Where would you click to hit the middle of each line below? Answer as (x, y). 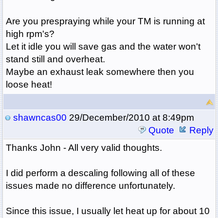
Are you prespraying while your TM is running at (105, 21)
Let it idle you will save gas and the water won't (103, 47)
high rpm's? (30, 34)
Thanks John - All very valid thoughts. (84, 148)
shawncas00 (40, 118)
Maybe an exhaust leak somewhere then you (100, 72)
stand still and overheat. (55, 59)
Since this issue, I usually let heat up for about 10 (108, 211)
